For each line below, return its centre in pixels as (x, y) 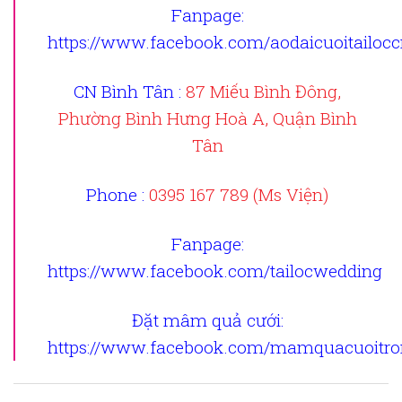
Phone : (118, 195)
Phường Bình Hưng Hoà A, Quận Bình (207, 118)
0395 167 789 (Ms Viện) (239, 195)
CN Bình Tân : (130, 92)
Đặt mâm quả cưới (206, 320)
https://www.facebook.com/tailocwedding (215, 271)
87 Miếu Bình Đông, (263, 92)
